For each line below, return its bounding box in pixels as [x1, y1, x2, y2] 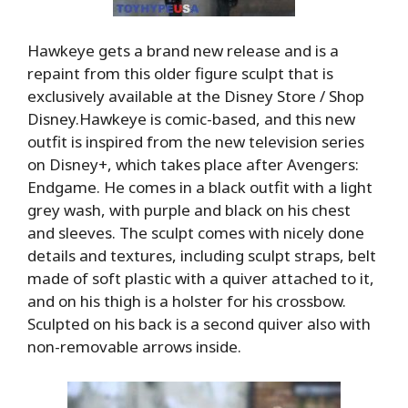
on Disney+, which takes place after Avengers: [27, 154, 359, 176]
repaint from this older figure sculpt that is [27, 63, 333, 85]
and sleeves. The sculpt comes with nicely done [27, 222, 364, 244]
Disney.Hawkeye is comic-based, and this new [27, 108, 355, 130]
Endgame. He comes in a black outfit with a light [27, 177, 372, 199]
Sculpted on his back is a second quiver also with [27, 313, 371, 335]
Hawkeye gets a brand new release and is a [27, 40, 339, 62]
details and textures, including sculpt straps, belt [27, 245, 376, 267]
